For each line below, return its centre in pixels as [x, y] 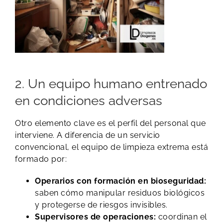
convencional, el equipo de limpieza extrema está [111, 147]
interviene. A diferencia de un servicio [88, 135]
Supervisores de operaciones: [95, 217]
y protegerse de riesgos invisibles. [101, 205]
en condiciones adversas [89, 100]
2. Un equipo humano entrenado [111, 83]
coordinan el [181, 217]
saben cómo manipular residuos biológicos [120, 193]
